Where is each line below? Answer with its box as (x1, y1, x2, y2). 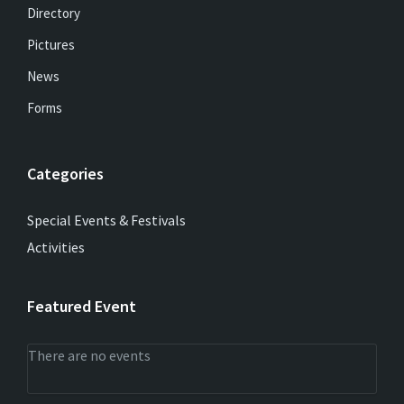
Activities (27, 238, 85, 256)
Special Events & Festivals (27, 211, 186, 229)
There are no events (28, 346, 151, 364)
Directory (27, 5, 80, 22)
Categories (27, 163, 104, 184)
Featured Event (27, 296, 136, 317)
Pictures (27, 36, 75, 53)
